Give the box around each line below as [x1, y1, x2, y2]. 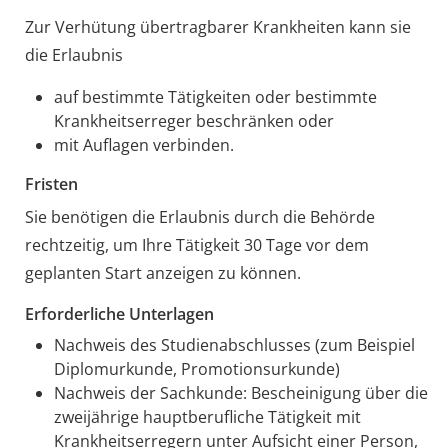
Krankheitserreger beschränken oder [53, 109, 334, 132]
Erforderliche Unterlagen [24, 302, 214, 325]
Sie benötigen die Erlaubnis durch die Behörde [24, 205, 375, 228]
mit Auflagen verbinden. [53, 133, 234, 156]
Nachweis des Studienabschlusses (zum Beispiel [53, 333, 415, 356]
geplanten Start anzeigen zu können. [24, 261, 301, 284]
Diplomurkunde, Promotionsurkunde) [53, 357, 340, 380]
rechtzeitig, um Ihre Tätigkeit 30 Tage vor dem [24, 233, 369, 256]
